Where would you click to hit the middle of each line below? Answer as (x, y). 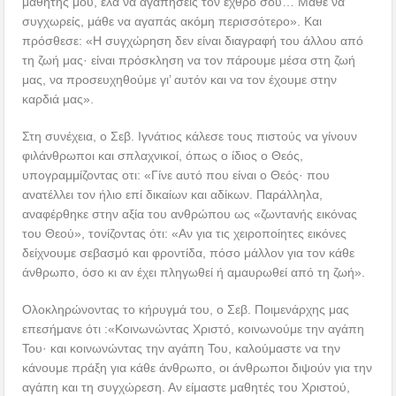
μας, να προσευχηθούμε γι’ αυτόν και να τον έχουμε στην (180, 79)
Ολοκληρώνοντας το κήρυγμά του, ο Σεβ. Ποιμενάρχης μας (186, 309)
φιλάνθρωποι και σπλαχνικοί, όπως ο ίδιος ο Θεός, (163, 155)
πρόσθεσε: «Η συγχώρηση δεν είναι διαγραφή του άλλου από (193, 40)
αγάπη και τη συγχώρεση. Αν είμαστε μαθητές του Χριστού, (187, 387)
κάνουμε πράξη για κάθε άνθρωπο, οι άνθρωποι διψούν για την (198, 367)
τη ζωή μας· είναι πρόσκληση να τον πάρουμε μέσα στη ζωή (189, 60)
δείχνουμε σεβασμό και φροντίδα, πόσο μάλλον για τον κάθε (189, 252)
